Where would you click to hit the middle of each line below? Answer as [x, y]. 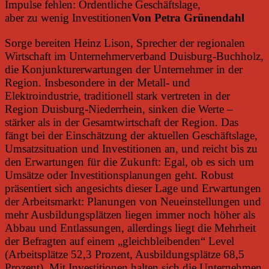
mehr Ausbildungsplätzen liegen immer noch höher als [130, 214]
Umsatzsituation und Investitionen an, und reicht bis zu [131, 148]
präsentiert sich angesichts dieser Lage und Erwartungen [133, 188]
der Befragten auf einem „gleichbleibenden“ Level [119, 241]
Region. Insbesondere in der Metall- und [98, 82]
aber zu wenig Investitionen [68, 18]
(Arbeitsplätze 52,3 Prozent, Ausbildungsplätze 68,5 [125, 254]
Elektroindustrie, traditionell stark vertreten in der [117, 95]
